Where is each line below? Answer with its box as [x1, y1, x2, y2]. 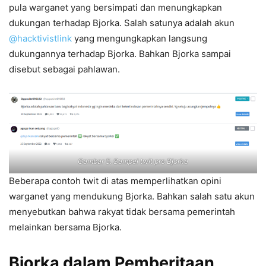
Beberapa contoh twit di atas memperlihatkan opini [9, 175, 221, 186]
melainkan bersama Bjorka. [9, 221, 122, 233]
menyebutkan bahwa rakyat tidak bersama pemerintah [9, 205, 235, 217]
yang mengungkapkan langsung [72, 32, 207, 44]
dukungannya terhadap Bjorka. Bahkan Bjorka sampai [9, 47, 231, 59]
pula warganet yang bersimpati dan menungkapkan [9, 1, 222, 13]
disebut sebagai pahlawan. [9, 63, 120, 75]
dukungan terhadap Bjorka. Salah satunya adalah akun [9, 17, 235, 28]
